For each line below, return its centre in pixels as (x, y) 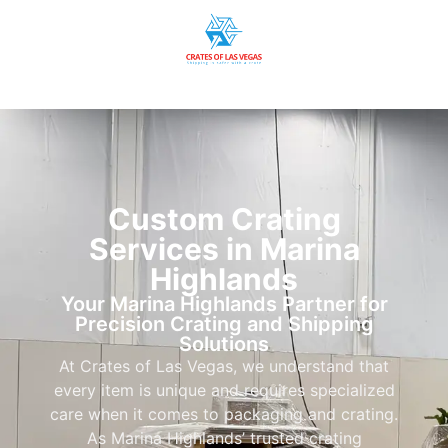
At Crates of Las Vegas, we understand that (224, 366)
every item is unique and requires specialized (224, 390)
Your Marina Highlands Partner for (224, 304)
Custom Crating (224, 219)
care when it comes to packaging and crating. (224, 414)
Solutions (224, 344)
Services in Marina (224, 249)
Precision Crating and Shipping (224, 324)
